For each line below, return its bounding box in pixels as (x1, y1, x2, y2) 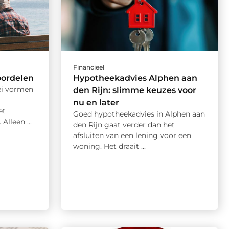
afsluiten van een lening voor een (73, 131, 191, 141)
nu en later (73, 98, 119, 108)
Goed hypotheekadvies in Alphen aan (73, 109, 205, 119)
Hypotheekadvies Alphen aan (73, 73, 197, 83)
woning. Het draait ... (73, 142, 146, 151)
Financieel (73, 63, 104, 72)
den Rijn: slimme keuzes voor (73, 85, 196, 96)
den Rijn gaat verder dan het (73, 120, 175, 130)
